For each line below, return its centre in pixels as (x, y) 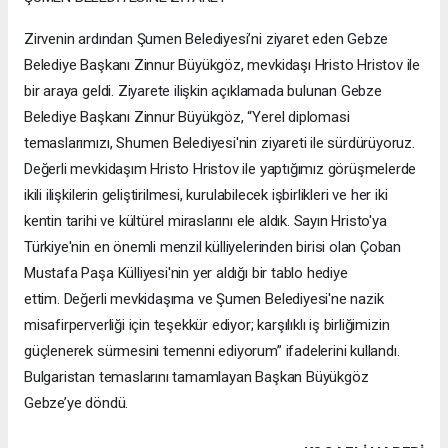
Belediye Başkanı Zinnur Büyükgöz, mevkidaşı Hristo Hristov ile (222, 64)
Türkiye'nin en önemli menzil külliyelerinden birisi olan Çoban (213, 246)
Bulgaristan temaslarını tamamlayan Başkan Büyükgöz (196, 376)
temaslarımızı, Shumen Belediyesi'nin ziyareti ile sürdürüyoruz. (219, 142)
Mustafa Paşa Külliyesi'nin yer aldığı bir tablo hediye (186, 272)
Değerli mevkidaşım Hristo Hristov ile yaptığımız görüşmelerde (220, 168)
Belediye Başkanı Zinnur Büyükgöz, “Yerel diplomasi (187, 116)
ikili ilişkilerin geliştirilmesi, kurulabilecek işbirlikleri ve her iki (206, 194)
